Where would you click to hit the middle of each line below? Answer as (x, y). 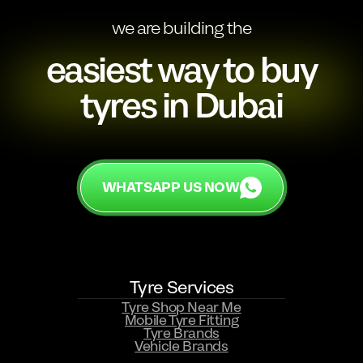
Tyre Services (181, 288)
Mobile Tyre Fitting (181, 321)
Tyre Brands (181, 334)
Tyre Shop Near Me (181, 308)
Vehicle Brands (181, 347)
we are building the (181, 29)
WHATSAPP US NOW (171, 187)
